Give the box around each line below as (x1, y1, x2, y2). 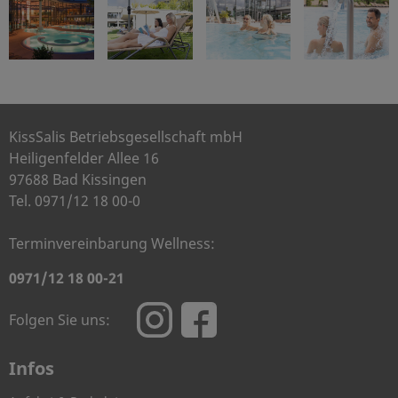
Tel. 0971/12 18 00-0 (9, 191, 140, 211)
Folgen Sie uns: (9, 310, 110, 330)
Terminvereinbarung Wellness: (9, 234, 219, 254)
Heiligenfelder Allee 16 (9, 148, 159, 169)
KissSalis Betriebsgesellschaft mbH (9, 127, 243, 147)
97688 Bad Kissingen (9, 170, 147, 190)
